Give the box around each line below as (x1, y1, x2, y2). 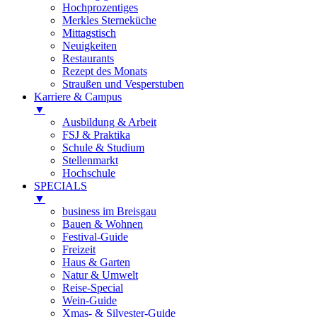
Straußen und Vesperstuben (62, 77, 184, 90)
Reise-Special (62, 281, 123, 294)
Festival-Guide (62, 230, 128, 243)
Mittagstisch (62, 26, 116, 39)
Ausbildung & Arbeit (62, 115, 156, 128)
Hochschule (62, 166, 115, 179)
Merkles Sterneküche (62, 13, 156, 26)
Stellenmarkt (62, 154, 118, 166)
